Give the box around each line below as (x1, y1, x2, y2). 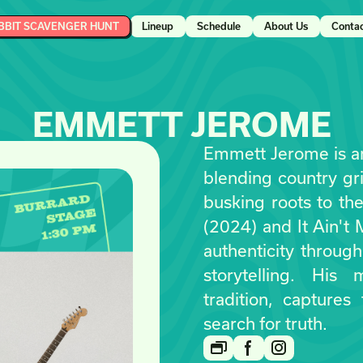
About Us (264, 20, 309, 32)
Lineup (142, 20, 174, 32)
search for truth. (203, 314, 327, 334)
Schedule (197, 20, 241, 32)
